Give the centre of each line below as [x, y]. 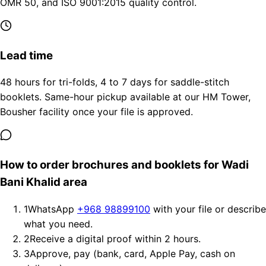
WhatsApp [53, 209]
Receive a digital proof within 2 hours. [115, 238]
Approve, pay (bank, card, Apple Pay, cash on [132, 253]
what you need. [58, 224]
